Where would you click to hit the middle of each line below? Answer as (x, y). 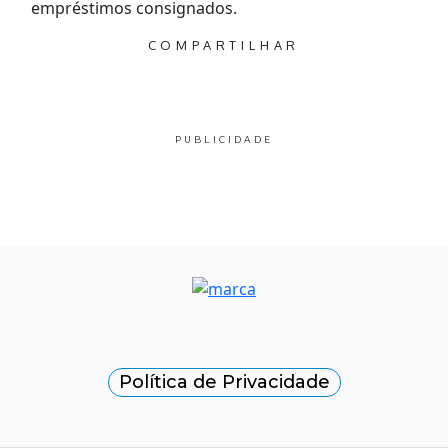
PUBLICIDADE (224, 139)
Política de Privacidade (224, 382)
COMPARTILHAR (224, 44)
